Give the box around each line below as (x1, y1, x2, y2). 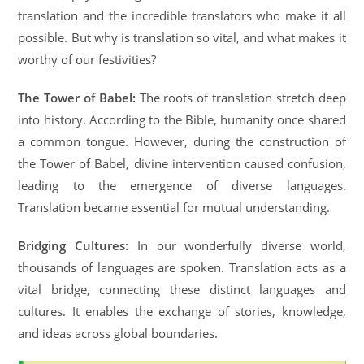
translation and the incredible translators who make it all (18, 7, 346, 24)
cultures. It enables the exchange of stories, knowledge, (18, 303, 346, 320)
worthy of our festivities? (18, 51, 157, 68)
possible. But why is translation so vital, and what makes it (18, 29, 346, 46)
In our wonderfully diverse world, (128, 237, 346, 254)
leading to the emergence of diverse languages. (18, 177, 346, 194)
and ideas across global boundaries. (18, 325, 219, 342)
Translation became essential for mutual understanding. (18, 199, 331, 216)
